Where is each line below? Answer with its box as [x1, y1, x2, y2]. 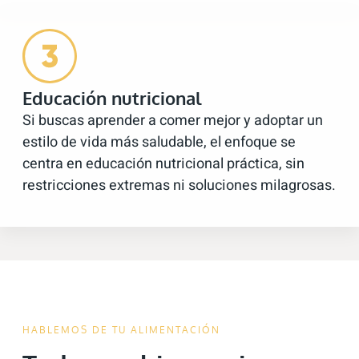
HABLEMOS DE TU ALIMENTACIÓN [22, 324, 220, 337]
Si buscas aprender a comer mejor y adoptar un [22, 110, 323, 132]
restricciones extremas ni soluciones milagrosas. [22, 175, 336, 197]
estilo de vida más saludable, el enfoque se [22, 131, 296, 154]
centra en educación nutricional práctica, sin [22, 153, 305, 175]
